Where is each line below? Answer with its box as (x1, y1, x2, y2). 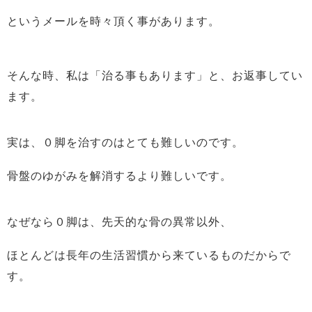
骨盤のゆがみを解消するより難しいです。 (7, 170, 232, 182)
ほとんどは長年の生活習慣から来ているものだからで (7, 249, 291, 261)
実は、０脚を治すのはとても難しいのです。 (7, 136, 244, 148)
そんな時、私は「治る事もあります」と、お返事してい (7, 70, 303, 81)
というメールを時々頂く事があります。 (7, 15, 220, 27)
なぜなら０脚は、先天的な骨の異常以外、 (7, 216, 232, 228)
